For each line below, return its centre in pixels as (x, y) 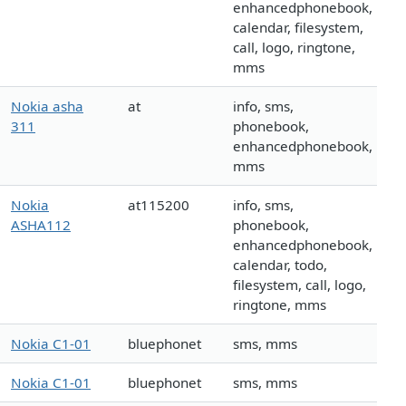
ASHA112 (41, 225)
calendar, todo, (280, 265)
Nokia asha (47, 106)
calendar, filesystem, (298, 28)
